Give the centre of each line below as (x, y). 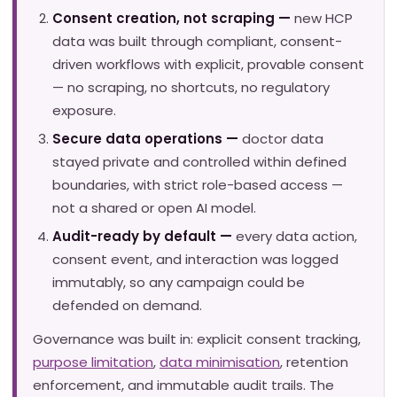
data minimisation (220, 362)
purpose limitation (93, 362)
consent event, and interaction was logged (195, 260)
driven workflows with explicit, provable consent (208, 65)
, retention (314, 362)
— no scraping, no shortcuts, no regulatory (191, 88)
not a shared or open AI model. (154, 208)
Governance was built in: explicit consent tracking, (197, 339)
